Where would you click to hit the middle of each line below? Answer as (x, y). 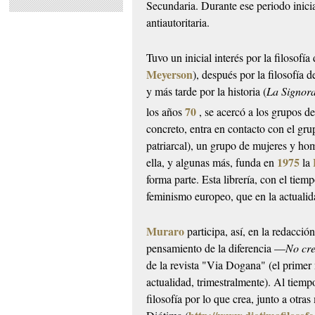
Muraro (166, 231)
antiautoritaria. (178, 22)
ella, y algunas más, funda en (212, 162)
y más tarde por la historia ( (207, 91)
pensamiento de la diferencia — (216, 248)
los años (166, 112)
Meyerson (170, 75)
